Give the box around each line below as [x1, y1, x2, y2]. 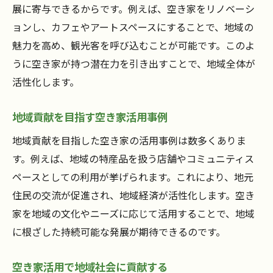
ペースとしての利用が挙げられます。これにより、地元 [12, 169, 253, 185]
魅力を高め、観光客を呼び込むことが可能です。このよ [12, 38, 255, 53]
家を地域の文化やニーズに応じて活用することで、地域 [12, 206, 255, 221]
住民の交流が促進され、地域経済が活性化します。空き [12, 188, 255, 203]
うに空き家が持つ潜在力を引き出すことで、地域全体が [12, 56, 255, 71]
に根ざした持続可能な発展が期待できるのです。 [12, 224, 225, 239]
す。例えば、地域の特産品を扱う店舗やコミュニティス [12, 151, 254, 166]
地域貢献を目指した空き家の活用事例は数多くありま [12, 133, 246, 148]
